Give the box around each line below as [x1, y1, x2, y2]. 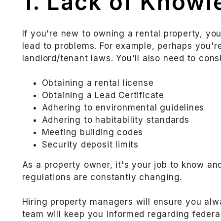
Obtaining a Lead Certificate [41, 90, 164, 101]
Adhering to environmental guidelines [41, 103, 205, 113]
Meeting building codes [41, 127, 144, 138]
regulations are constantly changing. [22, 172, 183, 183]
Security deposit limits [41, 140, 139, 150]
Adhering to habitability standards [41, 115, 189, 125]
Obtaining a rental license [41, 78, 154, 88]
